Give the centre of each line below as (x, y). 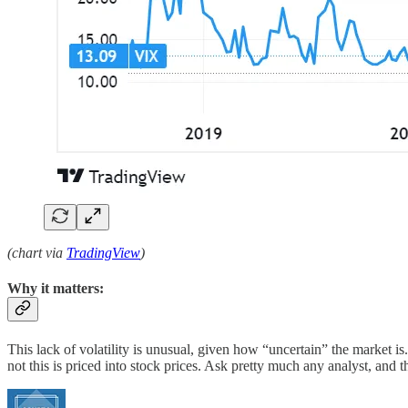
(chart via (37, 252)
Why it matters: (56, 289)
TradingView (103, 252)
